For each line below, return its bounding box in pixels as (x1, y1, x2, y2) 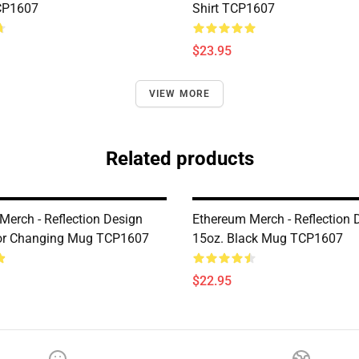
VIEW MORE (148, 88, 211, 99)
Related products (105, 147, 254, 170)
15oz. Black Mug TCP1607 (192, 231, 343, 246)
